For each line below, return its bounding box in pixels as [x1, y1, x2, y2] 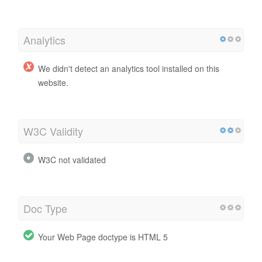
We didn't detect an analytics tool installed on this [38, 62, 219, 74]
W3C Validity [23, 123, 83, 139]
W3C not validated [38, 153, 106, 166]
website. [38, 76, 68, 88]
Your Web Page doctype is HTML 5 [38, 230, 168, 243]
